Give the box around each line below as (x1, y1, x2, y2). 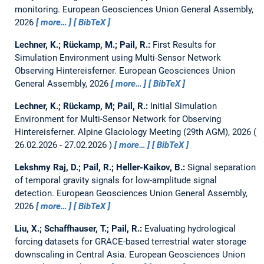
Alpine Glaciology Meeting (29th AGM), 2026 (77, 127, 251, 138)
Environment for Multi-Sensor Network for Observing (14, 114, 221, 125)
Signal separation (187, 162, 256, 173)
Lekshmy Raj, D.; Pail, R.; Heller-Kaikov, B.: (14, 162, 187, 173)
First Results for (152, 39, 216, 51)
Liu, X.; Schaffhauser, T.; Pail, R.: (14, 223, 144, 235)
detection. (14, 188, 57, 199)
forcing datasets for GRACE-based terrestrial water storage (14, 236, 246, 247)
